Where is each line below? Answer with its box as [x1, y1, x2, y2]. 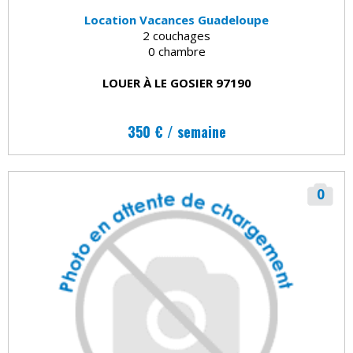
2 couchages [143, 28, 210, 44]
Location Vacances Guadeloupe [84, 12, 269, 28]
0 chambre [147, 43, 206, 60]
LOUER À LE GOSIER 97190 [102, 75, 251, 91]
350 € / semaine [127, 121, 226, 143]
